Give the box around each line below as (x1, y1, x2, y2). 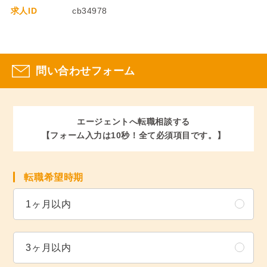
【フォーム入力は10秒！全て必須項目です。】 (41, 130, 226, 140)
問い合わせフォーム (36, 64, 136, 77)
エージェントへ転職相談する (77, 116, 190, 126)
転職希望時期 (24, 172, 83, 182)
